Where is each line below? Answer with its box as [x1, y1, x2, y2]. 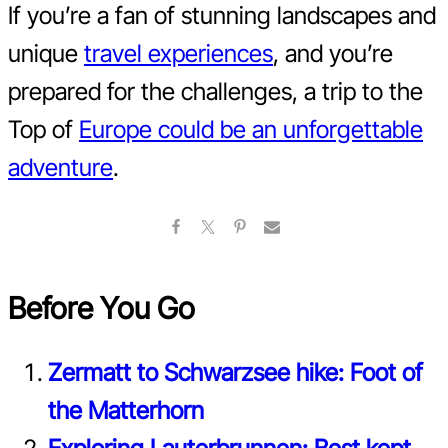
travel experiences [84, 38, 273, 68]
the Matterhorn [48, 395, 204, 425]
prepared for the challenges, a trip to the [8, 76, 423, 106]
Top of [8, 114, 79, 144]
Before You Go [8, 289, 195, 326]
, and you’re [273, 38, 393, 68]
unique [8, 38, 84, 68]
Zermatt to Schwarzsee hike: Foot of [48, 357, 423, 387]
